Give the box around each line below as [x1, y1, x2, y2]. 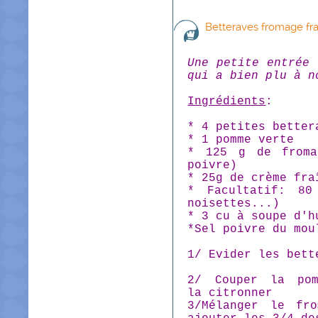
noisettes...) [187, 197, 280, 210]
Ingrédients [187, 95, 266, 108]
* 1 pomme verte [187, 133, 295, 146]
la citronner [187, 287, 273, 300]
